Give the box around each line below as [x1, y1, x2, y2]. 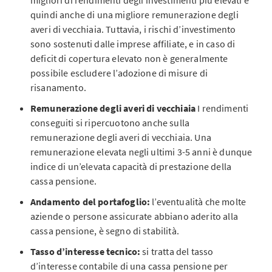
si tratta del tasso [142, 245, 214, 257]
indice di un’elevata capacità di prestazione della [30, 160, 232, 172]
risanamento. [30, 81, 86, 93]
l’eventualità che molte [152, 195, 246, 208]
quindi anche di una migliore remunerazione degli [30, 8, 239, 21]
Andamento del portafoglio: [30, 195, 152, 208]
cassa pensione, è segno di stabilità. [30, 225, 179, 237]
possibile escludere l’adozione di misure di [30, 67, 208, 79]
